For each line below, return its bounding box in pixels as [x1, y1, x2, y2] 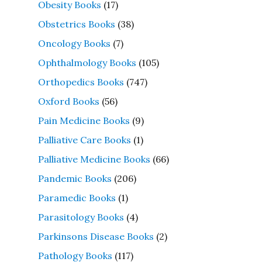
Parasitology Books [37, 211, 124, 223]
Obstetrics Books [37, 18, 115, 30]
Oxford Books [37, 95, 99, 107]
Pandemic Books [37, 172, 112, 184]
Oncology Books [37, 37, 111, 49]
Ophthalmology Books [37, 56, 136, 68]
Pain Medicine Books [37, 114, 130, 126]
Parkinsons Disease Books [37, 230, 154, 242]
